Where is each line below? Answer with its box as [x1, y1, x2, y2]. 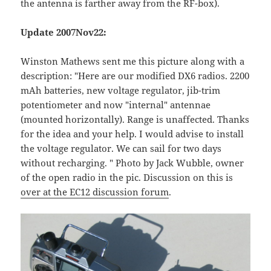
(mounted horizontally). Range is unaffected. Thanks [21, 113, 250, 125]
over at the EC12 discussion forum [21, 185, 169, 198]
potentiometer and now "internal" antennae [21, 98, 211, 111]
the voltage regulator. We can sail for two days [21, 142, 222, 154]
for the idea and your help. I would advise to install [21, 127, 244, 140]
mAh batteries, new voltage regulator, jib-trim [21, 83, 221, 96]
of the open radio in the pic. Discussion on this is [21, 171, 233, 183]
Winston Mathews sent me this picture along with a [21, 54, 245, 67]
